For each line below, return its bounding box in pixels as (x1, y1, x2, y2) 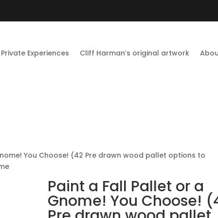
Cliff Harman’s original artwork (80, 48, 190, 58)
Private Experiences (1, 48, 70, 58)
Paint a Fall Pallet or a (48, 176, 204, 197)
